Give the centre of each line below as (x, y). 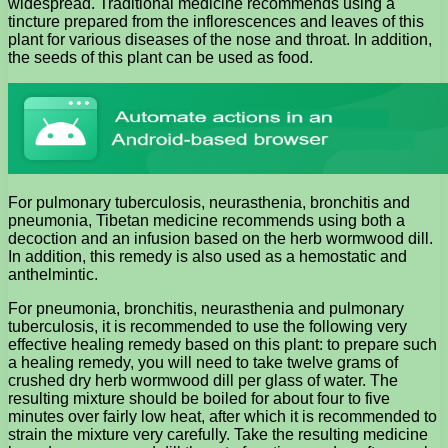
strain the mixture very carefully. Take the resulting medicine (218, 434)
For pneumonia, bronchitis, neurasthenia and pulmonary (206, 308)
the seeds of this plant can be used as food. (160, 57)
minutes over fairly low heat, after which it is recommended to (222, 416)
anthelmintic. (53, 274)
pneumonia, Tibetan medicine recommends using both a (206, 220)
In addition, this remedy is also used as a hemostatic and (207, 256)
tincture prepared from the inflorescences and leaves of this (216, 21)
